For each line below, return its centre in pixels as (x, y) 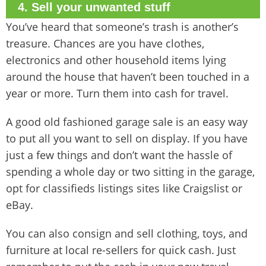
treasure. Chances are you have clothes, (105, 44)
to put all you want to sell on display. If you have (127, 139)
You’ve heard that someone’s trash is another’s (122, 27)
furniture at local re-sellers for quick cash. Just (121, 250)
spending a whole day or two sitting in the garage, (130, 172)
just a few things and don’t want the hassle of (119, 155)
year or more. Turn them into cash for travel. (117, 94)
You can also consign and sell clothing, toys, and (127, 234)
